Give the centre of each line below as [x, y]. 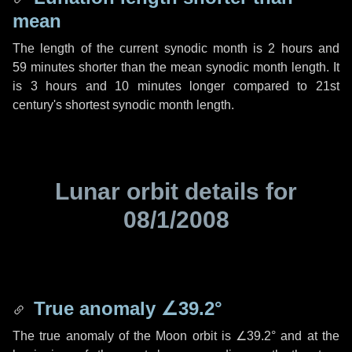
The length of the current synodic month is [141, 48]
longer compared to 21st [260, 86]
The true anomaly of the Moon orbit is [125, 336]
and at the [308, 336]
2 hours [290, 48]
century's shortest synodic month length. [123, 105]
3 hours [54, 86]
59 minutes [44, 67]
